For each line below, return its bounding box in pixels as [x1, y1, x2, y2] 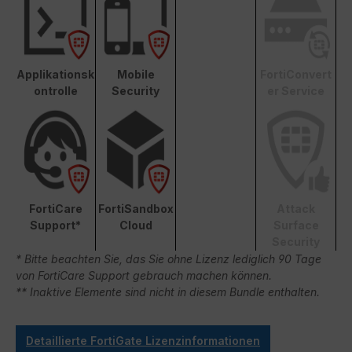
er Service [267, 84, 324, 98]
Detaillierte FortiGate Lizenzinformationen [26, 334, 260, 348]
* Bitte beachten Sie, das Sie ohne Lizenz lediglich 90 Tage [16, 252, 321, 266]
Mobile [116, 68, 155, 82]
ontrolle [33, 84, 78, 98]
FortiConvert [260, 68, 332, 82]
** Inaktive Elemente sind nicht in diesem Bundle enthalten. [16, 285, 320, 299]
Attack [277, 202, 315, 216]
